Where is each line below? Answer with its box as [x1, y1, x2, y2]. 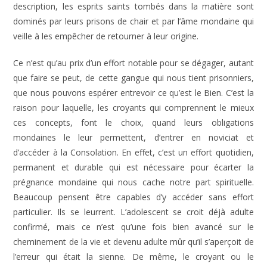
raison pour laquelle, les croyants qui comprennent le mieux [13, 102, 254, 113]
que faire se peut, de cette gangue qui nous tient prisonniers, [13, 72, 254, 83]
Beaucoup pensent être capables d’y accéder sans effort [13, 191, 254, 203]
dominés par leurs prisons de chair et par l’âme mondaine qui [13, 15, 254, 27]
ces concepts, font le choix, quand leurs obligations [13, 117, 254, 128]
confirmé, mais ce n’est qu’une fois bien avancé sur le [13, 221, 254, 232]
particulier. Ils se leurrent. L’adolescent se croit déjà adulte [13, 206, 254, 218]
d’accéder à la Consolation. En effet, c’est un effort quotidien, [13, 147, 254, 158]
